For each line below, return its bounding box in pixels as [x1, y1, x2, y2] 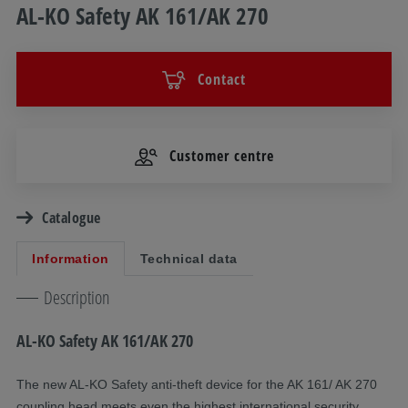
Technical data [139, 250, 238, 266]
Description [44, 284, 110, 310]
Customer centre [169, 145, 274, 166]
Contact [198, 68, 246, 89]
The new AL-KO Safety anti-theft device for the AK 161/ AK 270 [16, 376, 377, 392]
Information [32, 250, 109, 266]
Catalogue [42, 207, 101, 228]
